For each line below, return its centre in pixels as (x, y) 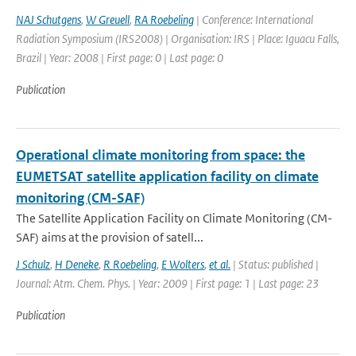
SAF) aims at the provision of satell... (110, 237)
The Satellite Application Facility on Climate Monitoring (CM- (174, 218)
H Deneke (77, 264)
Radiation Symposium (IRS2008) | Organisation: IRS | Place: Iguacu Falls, (178, 39)
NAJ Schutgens (48, 19)
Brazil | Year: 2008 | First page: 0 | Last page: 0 (120, 58)
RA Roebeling (164, 19)
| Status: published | (275, 264)
